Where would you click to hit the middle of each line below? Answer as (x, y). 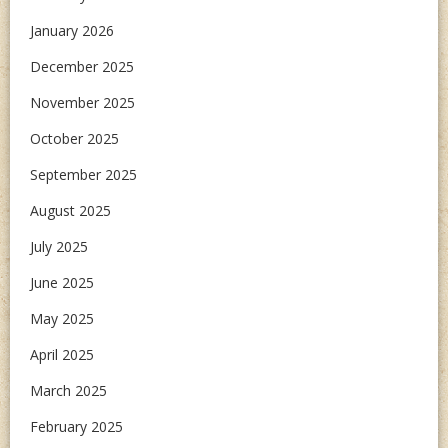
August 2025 (70, 211)
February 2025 (76, 427)
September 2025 (83, 175)
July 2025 (59, 247)
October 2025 (74, 139)
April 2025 (62, 355)
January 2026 (72, 31)
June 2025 (62, 283)
